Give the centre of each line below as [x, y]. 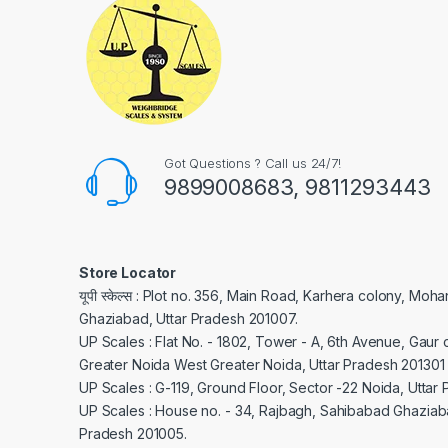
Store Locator [128, 272]
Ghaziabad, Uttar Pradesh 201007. [188, 318]
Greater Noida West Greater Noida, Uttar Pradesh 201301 [262, 364]
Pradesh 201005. [133, 433]
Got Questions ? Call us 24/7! [252, 162]
